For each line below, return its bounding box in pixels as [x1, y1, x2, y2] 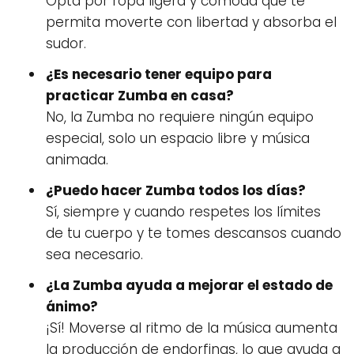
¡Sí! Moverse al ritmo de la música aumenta [46, 318, 337, 337]
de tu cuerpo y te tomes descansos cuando [46, 224, 341, 243]
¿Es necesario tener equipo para [46, 65, 272, 84]
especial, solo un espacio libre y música [46, 129, 310, 148]
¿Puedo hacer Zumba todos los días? [46, 181, 306, 200]
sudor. [46, 34, 86, 53]
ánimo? [46, 297, 98, 316]
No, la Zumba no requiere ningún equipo [46, 107, 314, 126]
